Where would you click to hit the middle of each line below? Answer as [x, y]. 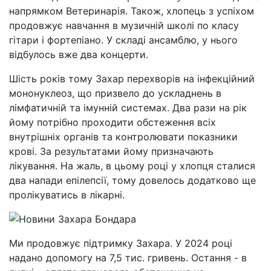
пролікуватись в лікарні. [67, 195]
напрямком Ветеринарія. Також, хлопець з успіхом [132, 11]
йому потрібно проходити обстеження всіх [113, 122]
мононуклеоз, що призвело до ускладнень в [115, 93]
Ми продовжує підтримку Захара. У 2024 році [121, 243]
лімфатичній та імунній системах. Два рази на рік [128, 108]
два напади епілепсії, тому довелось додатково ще [132, 180]
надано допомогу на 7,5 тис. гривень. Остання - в [128, 258]
